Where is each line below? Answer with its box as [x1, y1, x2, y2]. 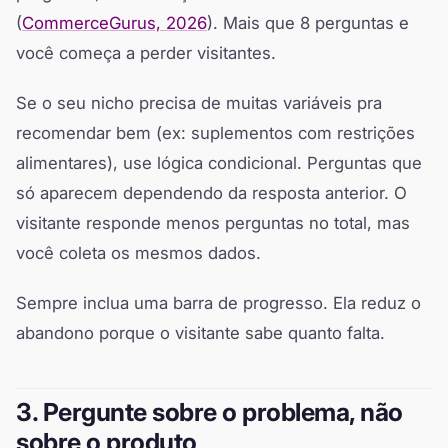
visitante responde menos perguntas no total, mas [16, 213, 410, 234]
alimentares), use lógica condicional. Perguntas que [16, 153, 422, 174]
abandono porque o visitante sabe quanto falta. [16, 323, 385, 344]
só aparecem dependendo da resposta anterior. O [16, 183, 407, 204]
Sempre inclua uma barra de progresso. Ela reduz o [16, 293, 421, 314]
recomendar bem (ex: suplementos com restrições [16, 123, 415, 144]
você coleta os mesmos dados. [16, 243, 261, 264]
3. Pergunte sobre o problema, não [16, 397, 403, 428]
